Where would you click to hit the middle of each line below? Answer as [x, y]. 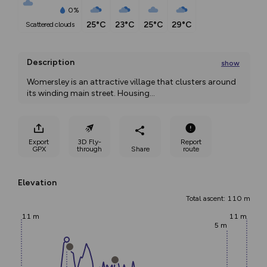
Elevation [37, 183]
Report [191, 142]
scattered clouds [52, 25]
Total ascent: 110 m [218, 198]
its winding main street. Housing [88, 93]
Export [39, 142]
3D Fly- [89, 142]
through [89, 149]
